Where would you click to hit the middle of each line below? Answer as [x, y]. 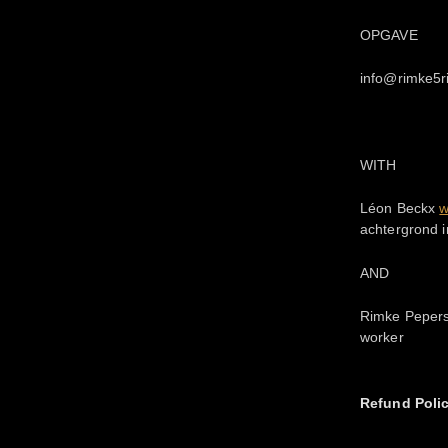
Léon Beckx [400, 208]
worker [382, 337]
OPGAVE [389, 34]
